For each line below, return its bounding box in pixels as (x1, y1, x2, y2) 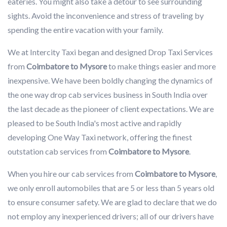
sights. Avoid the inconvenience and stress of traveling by (8, 10, 204, 20)
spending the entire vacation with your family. (8, 24, 163, 34)
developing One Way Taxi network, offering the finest (8, 132, 192, 142)
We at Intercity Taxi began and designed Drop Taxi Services (8, 47, 213, 57)
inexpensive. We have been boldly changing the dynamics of (8, 75, 213, 85)
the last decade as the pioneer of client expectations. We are (8, 103, 214, 113)
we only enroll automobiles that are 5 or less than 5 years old (8, 182, 214, 193)
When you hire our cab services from (8, 168, 135, 178)
